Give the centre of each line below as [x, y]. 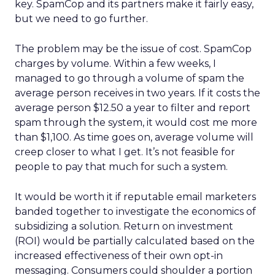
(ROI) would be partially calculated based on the [135, 241]
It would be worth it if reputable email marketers [135, 197]
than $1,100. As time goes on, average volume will [134, 137]
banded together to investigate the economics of [135, 211]
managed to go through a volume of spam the [130, 78]
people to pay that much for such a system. [121, 167]
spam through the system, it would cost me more [136, 122]
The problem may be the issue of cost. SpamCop [133, 49]
